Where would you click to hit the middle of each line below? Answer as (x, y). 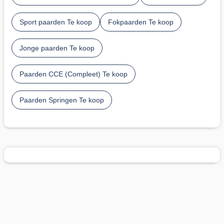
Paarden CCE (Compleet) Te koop (73, 74)
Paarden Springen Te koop (62, 100)
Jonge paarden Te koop (57, 48)
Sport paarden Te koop (56, 22)
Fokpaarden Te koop (141, 22)
